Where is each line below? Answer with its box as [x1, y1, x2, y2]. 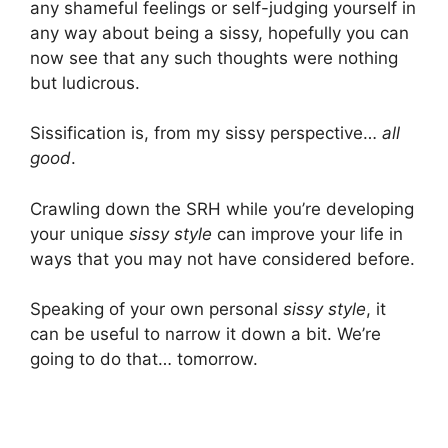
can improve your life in [212, 223, 403, 244]
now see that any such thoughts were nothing [30, 47, 398, 68]
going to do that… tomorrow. [30, 349, 258, 369]
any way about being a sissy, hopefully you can [30, 22, 409, 43]
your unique [30, 223, 129, 244]
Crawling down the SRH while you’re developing [30, 198, 414, 219]
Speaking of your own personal [30, 299, 283, 319]
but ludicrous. [30, 72, 140, 93]
